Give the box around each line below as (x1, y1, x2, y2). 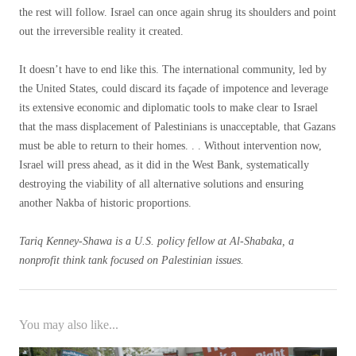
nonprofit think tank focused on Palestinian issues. (19, 254, 244, 266)
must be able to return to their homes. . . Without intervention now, (19, 140, 322, 152)
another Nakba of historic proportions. (19, 197, 192, 209)
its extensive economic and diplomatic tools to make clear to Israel (19, 102, 318, 114)
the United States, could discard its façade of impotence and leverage (19, 83, 328, 95)
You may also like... (19, 318, 118, 331)
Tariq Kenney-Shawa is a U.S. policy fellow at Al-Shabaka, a (19, 235, 294, 247)
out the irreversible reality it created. (19, 25, 184, 37)
